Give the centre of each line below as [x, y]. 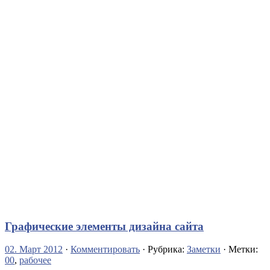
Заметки [204, 250]
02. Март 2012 [34, 250]
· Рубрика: [163, 250]
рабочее [35, 260]
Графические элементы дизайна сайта [104, 226]
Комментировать [105, 250]
